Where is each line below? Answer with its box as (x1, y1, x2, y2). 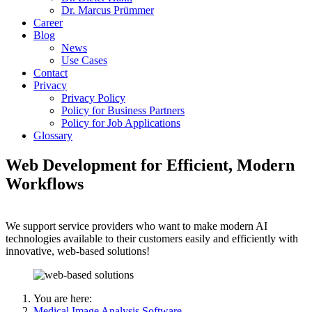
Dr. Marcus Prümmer (61, 4, 154, 16)
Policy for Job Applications (61, 117, 180, 129)
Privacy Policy (61, 92, 125, 104)
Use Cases (61, 54, 107, 66)
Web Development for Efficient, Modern (6, 155, 295, 174)
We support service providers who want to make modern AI (6, 219, 267, 232)
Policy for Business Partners (61, 104, 185, 116)
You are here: (33, 292, 92, 304)
